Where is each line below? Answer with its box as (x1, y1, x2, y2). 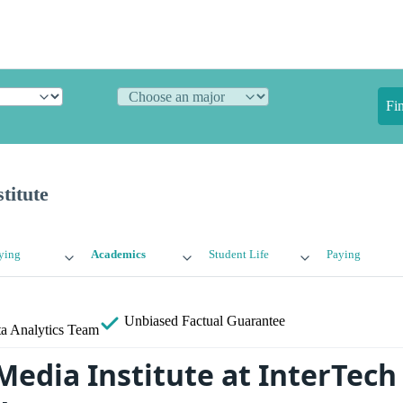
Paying (326, 248, 361, 262)
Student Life (208, 248, 269, 262)
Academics (91, 248, 147, 262)
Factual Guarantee (182, 313, 285, 329)
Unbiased (121, 313, 182, 329)
